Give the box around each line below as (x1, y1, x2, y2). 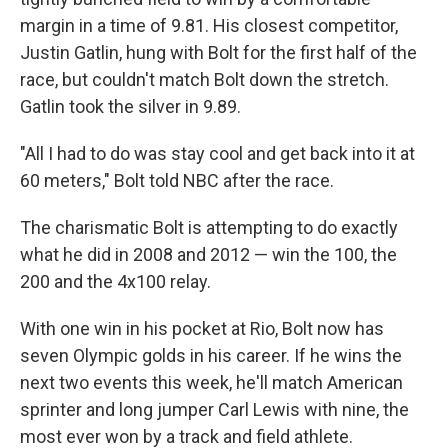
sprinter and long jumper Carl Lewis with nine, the (20, 399, 409, 420)
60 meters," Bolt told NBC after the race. (20, 170, 334, 191)
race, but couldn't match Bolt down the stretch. (20, 69, 389, 90)
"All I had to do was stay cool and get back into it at (20, 143, 415, 164)
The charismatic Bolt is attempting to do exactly (20, 217, 398, 238)
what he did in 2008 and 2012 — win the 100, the (20, 244, 397, 265)
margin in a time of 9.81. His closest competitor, (20, 15, 398, 36)
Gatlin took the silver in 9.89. (20, 96, 241, 117)
